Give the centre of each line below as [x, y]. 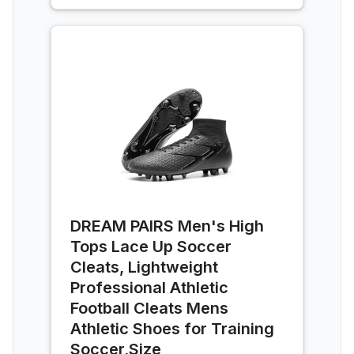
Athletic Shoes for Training [172, 328]
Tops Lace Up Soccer [151, 246]
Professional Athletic [149, 287]
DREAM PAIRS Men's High [167, 226]
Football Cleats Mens [149, 308]
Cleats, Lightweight [144, 267]
